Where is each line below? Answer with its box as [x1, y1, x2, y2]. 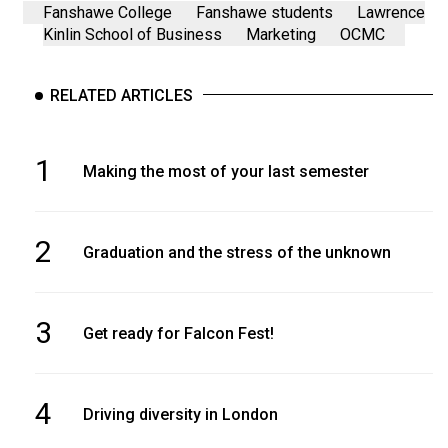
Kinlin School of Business [43, 25, 222, 44]
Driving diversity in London [82, 404, 278, 424]
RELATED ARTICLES [50, 86, 193, 105]
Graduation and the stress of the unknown [82, 242, 391, 262]
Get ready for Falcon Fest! [82, 323, 274, 343]
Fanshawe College [43, 3, 172, 22]
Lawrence [357, 3, 425, 22]
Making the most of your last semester [82, 161, 369, 181]
